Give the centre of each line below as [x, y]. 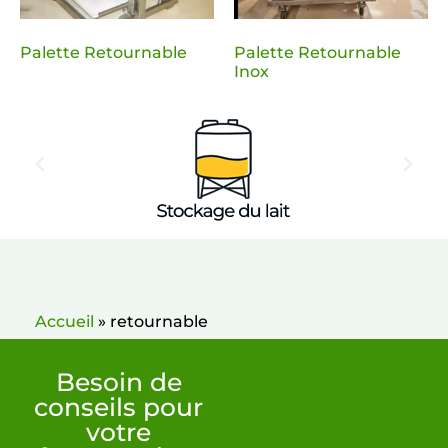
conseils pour [119, 406]
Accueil [64, 321]
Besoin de [118, 381]
